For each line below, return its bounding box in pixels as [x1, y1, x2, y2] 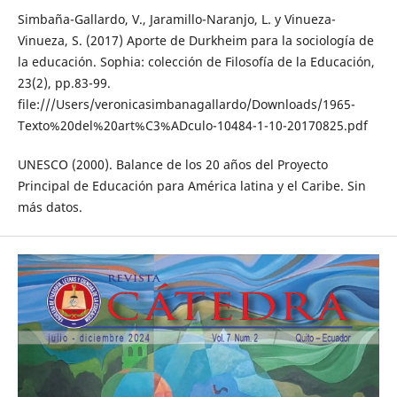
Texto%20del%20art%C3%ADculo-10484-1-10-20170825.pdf [17, 116, 368, 134]
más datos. [17, 198, 82, 215]
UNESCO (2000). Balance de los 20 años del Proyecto [17, 155, 328, 173]
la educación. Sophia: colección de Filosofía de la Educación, [17, 52, 375, 70]
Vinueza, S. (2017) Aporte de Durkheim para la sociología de [17, 31, 374, 49]
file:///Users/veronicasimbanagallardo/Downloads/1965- [17, 95, 355, 113]
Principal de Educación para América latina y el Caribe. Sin [17, 176, 366, 194]
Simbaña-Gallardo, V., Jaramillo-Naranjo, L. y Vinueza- [17, 10, 336, 27]
